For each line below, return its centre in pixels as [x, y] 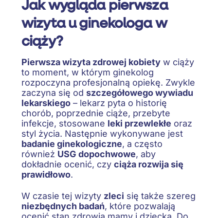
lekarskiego [46, 103]
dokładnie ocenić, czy [68, 164]
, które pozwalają [140, 206]
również [39, 154]
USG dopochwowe [97, 154]
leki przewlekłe [139, 123]
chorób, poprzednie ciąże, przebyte [96, 113]
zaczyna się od [54, 92]
